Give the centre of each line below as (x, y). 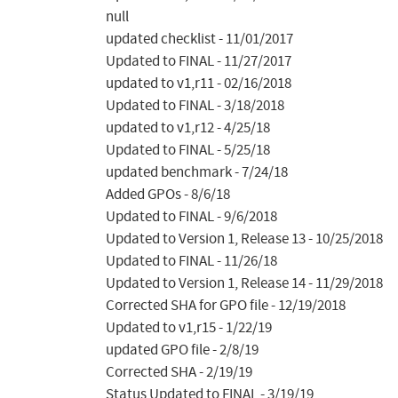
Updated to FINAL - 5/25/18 (187, 150)
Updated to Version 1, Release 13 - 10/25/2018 (244, 239)
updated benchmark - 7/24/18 (196, 172)
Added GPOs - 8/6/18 (167, 195)
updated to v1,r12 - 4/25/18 (187, 128)
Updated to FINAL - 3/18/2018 (195, 106)
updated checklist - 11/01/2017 (199, 39)
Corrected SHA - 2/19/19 (179, 372)
